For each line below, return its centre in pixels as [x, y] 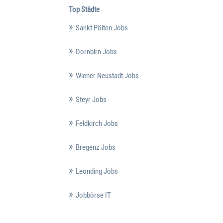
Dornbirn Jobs [96, 52]
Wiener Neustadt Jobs [107, 76]
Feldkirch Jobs [97, 123]
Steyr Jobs [91, 100]
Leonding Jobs [97, 171]
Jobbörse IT [93, 195]
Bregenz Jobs [95, 147]
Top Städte [84, 9]
